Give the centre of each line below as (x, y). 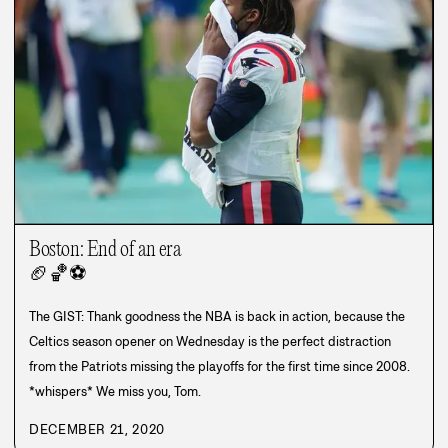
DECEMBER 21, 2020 (97, 429)
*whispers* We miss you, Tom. (115, 391)
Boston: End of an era (105, 249)
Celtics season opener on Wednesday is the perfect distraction (210, 341)
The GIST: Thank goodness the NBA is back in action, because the (217, 316)
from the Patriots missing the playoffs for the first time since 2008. (219, 366)
